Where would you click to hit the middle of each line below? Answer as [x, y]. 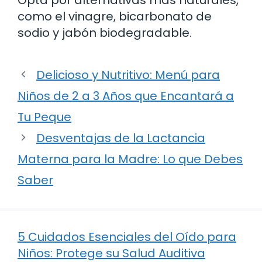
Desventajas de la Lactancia [121, 138]
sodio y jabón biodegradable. [105, 32]
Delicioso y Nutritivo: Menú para [128, 75]
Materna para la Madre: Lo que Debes [130, 159]
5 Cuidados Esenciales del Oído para [127, 237]
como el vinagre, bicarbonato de [115, 16]
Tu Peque [44, 117]
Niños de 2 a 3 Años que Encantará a [126, 96]
